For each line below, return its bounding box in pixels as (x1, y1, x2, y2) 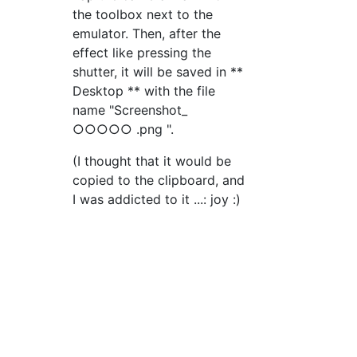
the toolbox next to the (73, 6, 214, 22)
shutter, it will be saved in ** (73, 63, 244, 80)
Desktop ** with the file (73, 82, 216, 99)
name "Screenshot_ (73, 101, 188, 118)
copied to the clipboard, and (73, 171, 245, 188)
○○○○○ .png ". (73, 120, 175, 137)
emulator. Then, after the (73, 25, 222, 41)
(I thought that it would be (73, 152, 232, 169)
